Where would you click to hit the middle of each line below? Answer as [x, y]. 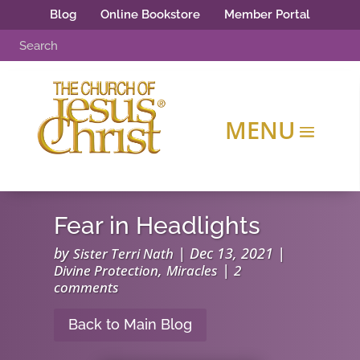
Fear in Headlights [157, 225]
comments [87, 288]
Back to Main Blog [131, 325]
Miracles [192, 271]
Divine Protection [106, 271]
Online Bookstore [150, 14]
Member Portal [267, 14]
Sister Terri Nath [124, 254]
